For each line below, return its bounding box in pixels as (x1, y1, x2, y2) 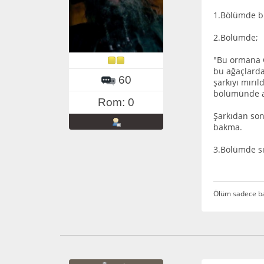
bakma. (213, 121, 242, 133)
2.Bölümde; (213, 31, 258, 43)
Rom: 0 (98, 95, 134, 108)
